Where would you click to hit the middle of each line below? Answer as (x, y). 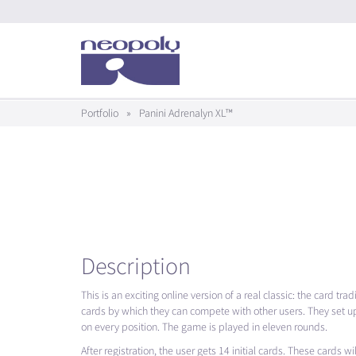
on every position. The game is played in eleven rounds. (204, 327)
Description (136, 266)
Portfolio (100, 113)
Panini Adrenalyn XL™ (185, 113)
